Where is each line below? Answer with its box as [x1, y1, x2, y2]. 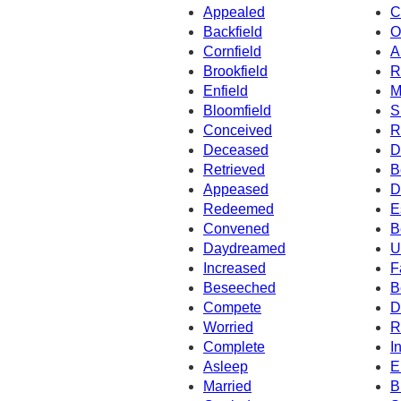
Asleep [203, 358, 248, 374]
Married [203, 378, 252, 394]
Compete [203, 299, 261, 315]
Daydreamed [203, 240, 286, 256]
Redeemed [203, 200, 274, 217]
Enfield [203, 82, 248, 98]
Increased [203, 260, 266, 276]
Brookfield [203, 63, 268, 79]
